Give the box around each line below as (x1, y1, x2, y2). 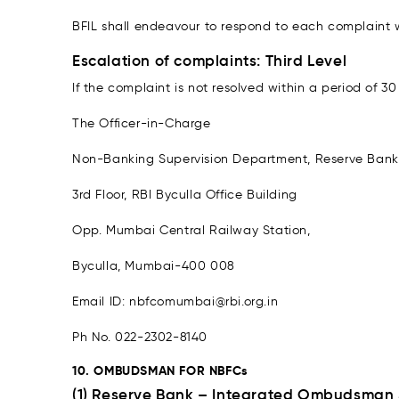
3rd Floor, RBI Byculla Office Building (72, 187, 297, 202)
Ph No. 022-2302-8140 (72, 330, 208, 345)
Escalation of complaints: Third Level (72, 52, 347, 70)
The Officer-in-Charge (72, 116, 211, 131)
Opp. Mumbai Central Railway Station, (72, 223, 311, 238)
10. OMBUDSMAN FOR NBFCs (72, 362, 248, 379)
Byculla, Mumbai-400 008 (72, 258, 235, 273)
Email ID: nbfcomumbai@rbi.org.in (72, 294, 279, 309)
